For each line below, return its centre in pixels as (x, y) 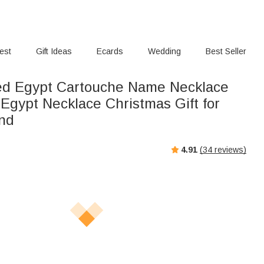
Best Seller (226, 51)
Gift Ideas (54, 51)
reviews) (229, 149)
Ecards (110, 51)
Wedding (164, 51)
